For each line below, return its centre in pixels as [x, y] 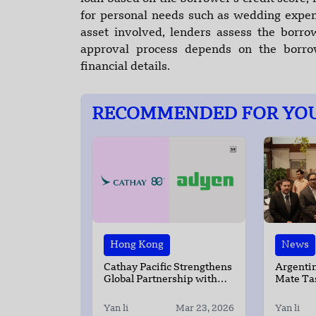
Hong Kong [137, 245]
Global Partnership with [160, 280]
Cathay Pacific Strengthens [168, 268]
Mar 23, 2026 [205, 309]
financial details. [125, 67]
